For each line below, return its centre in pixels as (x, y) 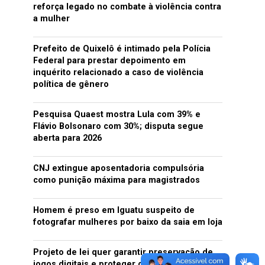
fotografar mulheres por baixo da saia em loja (128, 222)
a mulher (51, 19)
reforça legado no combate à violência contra (127, 7)
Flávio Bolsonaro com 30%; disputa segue (118, 126)
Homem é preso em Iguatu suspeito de (114, 210)
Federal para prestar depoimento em (109, 61)
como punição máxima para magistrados (117, 180)
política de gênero (71, 84)
